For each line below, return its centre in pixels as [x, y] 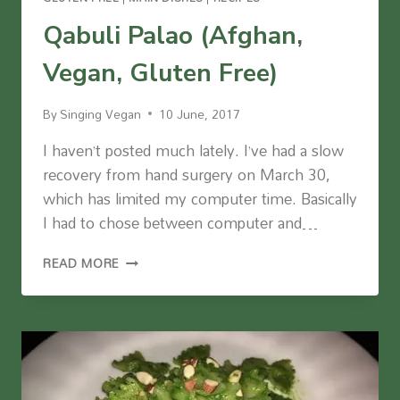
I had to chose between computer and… [180, 222]
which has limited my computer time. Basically [200, 198]
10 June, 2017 [200, 113]
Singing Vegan [101, 113]
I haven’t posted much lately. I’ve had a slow [193, 150]
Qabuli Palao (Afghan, [173, 36]
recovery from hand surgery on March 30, [187, 174]
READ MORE [82, 262]
